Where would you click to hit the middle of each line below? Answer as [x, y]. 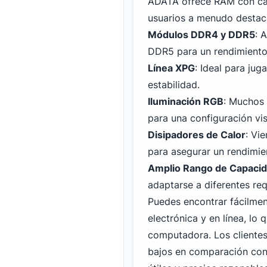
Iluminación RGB [186, 101]
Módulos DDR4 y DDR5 [201, 35]
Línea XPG [171, 68]
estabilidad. [174, 85]
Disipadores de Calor [197, 135]
